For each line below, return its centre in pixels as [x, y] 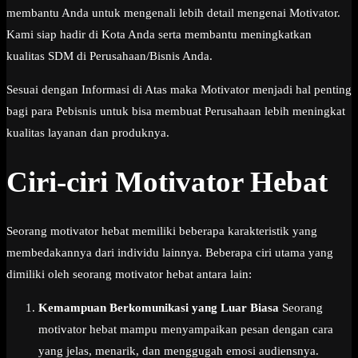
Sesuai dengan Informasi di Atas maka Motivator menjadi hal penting [179, 89]
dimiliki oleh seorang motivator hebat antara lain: [129, 274]
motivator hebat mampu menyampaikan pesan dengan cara [186, 330]
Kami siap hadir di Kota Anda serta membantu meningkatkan [159, 34]
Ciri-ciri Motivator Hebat [167, 182]
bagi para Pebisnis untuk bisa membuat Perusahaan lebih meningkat [176, 111]
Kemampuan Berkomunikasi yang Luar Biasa [159, 308]
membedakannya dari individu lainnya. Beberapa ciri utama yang [170, 253]
